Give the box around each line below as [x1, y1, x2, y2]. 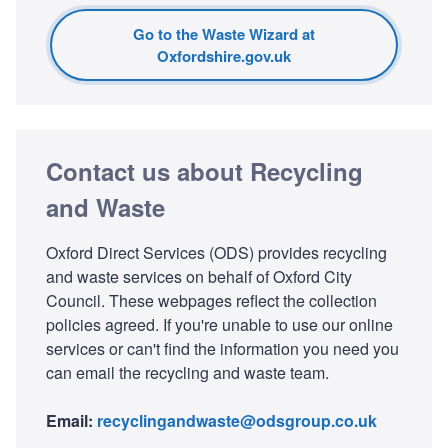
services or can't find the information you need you [46, 336, 399, 360]
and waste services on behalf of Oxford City [46, 264, 352, 288]
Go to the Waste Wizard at [133, 22, 315, 45]
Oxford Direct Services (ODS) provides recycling [46, 240, 387, 264]
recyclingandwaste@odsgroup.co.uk [97, 408, 377, 432]
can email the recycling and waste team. [46, 360, 329, 384]
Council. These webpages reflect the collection [46, 288, 377, 312]
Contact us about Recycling [46, 153, 363, 188]
